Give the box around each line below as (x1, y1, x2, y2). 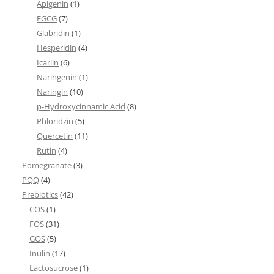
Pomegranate (22, 160, 72, 171)
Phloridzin (37, 116, 73, 127)
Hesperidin (37, 42, 76, 53)
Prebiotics (22, 189, 58, 200)
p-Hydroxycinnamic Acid (37, 101, 125, 112)
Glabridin (37, 28, 70, 39)
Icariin (37, 57, 59, 68)
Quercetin (37, 130, 73, 141)
